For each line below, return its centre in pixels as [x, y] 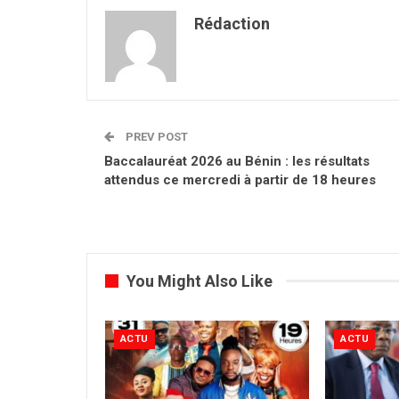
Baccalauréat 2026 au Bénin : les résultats [237, 161]
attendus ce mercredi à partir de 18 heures [240, 179]
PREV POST [155, 136]
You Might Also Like [199, 281]
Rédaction [232, 23]
